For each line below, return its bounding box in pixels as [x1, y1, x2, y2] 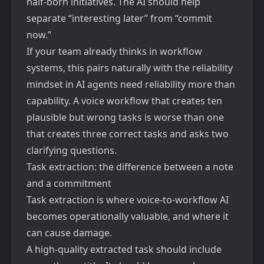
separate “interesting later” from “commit [27, 12, 212, 25]
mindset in [27, 78, 76, 91]
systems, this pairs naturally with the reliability [27, 61, 233, 74]
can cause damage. [27, 226, 112, 239]
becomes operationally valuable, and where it [27, 210, 229, 223]
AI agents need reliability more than [76, 78, 235, 91]
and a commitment [27, 177, 111, 190]
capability [27, 94, 68, 107]
